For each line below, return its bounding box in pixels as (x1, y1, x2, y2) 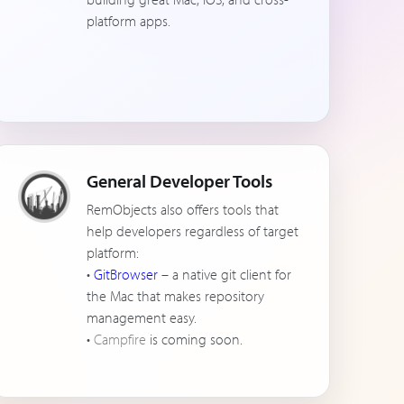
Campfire (93, 330, 146, 348)
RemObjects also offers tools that (86, 200, 279, 218)
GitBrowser (93, 265, 158, 283)
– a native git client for (157, 265, 291, 283)
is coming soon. (145, 330, 243, 348)
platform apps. (86, 12, 170, 30)
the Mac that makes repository (86, 287, 264, 305)
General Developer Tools (86, 170, 272, 192)
